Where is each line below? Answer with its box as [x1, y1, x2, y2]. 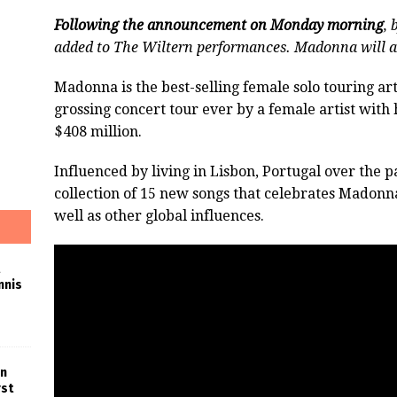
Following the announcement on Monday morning [53, 17, 384, 35]
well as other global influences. [53, 207, 268, 225]
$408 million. [53, 123, 142, 141]
